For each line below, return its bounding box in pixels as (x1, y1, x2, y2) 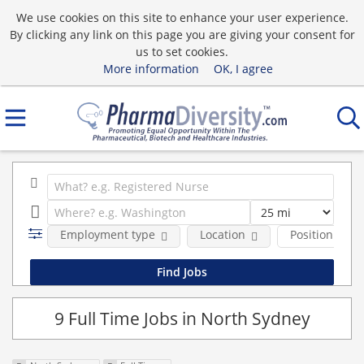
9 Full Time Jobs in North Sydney (54, 306, 310, 330)
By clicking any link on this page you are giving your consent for (9, 26, 355, 42)
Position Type (289, 227, 362, 242)
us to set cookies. (136, 43, 228, 59)
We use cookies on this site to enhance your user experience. (15, 9, 349, 25)
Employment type (59, 227, 155, 242)
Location (199, 227, 245, 242)
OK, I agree (213, 60, 273, 76)
